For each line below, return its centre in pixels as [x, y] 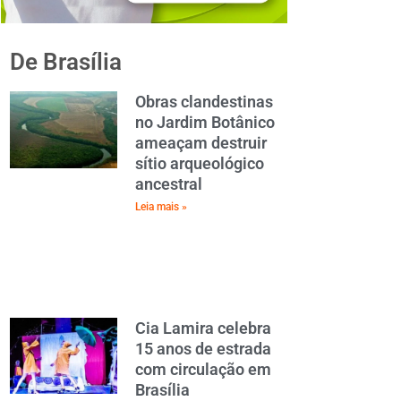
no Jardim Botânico [205, 122]
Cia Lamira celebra [203, 328]
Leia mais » [161, 207]
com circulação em [203, 369]
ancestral [169, 184]
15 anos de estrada [203, 348]
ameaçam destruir [201, 143]
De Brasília [66, 62]
